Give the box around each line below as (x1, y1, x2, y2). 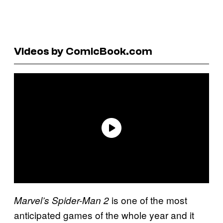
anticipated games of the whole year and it (14, 208, 194, 222)
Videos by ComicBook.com (14, 44, 152, 58)
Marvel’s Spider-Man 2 (14, 193, 109, 207)
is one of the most (109, 193, 187, 207)
